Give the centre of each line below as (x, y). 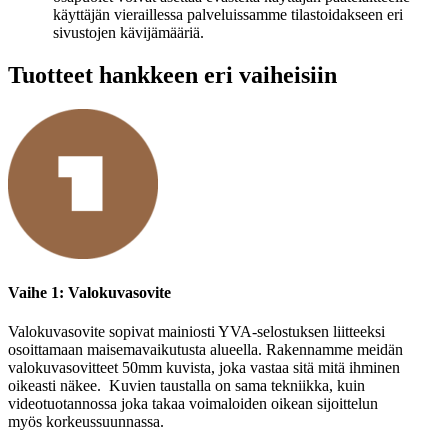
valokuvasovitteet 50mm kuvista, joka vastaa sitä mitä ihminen (204, 368)
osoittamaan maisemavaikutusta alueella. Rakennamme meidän (205, 350)
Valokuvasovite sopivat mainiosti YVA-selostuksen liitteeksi (196, 332)
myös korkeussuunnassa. (86, 422)
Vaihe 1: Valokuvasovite (89, 293)
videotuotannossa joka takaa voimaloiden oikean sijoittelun (193, 404)
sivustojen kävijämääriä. (128, 33)
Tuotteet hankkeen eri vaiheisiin (172, 74)
